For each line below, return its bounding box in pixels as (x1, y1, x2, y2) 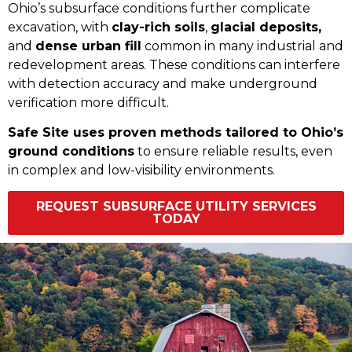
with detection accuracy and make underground (8, 75, 317, 91)
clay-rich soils (112, 19, 205, 35)
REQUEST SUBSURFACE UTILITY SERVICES (35, 199, 317, 214)
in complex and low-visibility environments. (8, 163, 275, 178)
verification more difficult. (8, 94, 169, 110)
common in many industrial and (141, 38, 343, 53)
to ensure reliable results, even (134, 144, 332, 159)
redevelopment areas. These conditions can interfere (8, 57, 340, 72)
